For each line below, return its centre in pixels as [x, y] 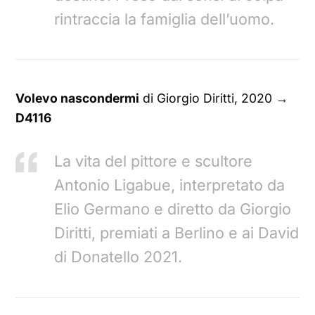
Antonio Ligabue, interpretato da [170, 185]
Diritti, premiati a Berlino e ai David [177, 233]
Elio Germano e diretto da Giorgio [173, 209]
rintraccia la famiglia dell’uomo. [165, 19]
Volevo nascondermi [78, 98]
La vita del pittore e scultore [154, 161]
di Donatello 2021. [118, 257]
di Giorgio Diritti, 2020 [208, 98]
